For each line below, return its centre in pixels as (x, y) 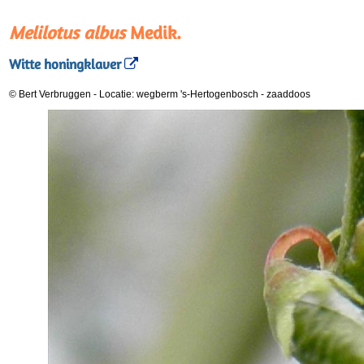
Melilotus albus (67, 32)
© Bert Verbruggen (50, 94)
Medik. (153, 32)
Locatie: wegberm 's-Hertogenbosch (180, 94)
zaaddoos (288, 94)
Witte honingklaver (65, 65)
